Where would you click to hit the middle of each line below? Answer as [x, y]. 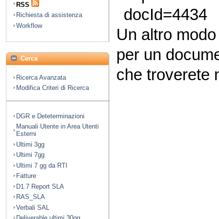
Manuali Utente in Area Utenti [57, 127]
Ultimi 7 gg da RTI [42, 165]
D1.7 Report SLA [40, 186]
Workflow [29, 25]
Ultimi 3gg [30, 144]
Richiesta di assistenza [49, 15]
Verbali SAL [33, 207]
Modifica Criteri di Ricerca [53, 88]
